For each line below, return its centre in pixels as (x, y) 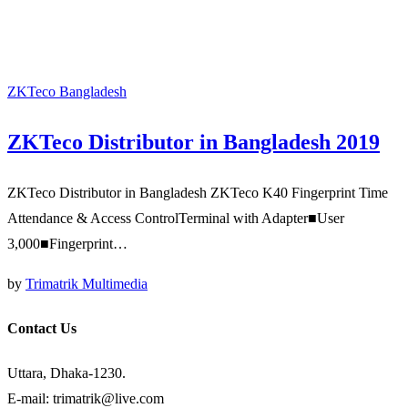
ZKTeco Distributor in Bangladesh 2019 (194, 142)
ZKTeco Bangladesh (67, 91)
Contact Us (42, 328)
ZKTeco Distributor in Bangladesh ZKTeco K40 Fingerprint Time (198, 192)
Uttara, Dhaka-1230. (66, 373)
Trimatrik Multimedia (87, 283)
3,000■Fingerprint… (67, 243)
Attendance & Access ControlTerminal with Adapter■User (176, 218)
